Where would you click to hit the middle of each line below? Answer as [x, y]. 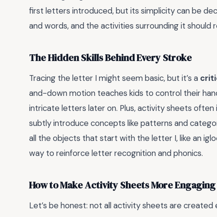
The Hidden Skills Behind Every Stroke [110, 58]
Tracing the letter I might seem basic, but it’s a [115, 78]
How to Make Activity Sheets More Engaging [122, 186]
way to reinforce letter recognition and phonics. [116, 153]
